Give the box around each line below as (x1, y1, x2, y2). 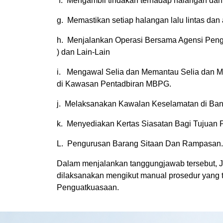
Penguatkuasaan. (57, 183, 119, 192)
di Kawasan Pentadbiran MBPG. (57, 80, 171, 88)
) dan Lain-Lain (57, 48, 110, 56)
